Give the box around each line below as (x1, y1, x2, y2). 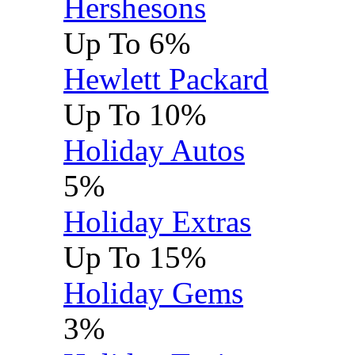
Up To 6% (63, 26, 206, 60)
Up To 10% (63, 97, 222, 132)
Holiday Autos (63, 133, 245, 167)
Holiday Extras (63, 204, 251, 239)
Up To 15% (63, 240, 222, 274)
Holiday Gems (63, 276, 243, 310)
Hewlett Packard (63, 62, 269, 96)
